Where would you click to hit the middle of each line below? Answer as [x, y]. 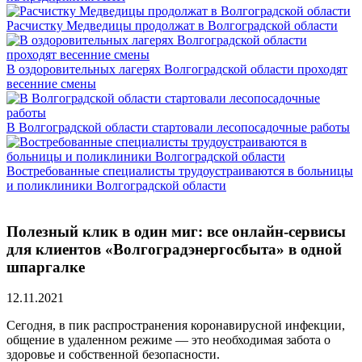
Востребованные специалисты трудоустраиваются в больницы [180, 171]
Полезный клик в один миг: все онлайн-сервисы [176, 231]
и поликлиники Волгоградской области [116, 185]
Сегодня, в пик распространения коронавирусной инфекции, [176, 326]
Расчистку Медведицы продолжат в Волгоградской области [172, 25]
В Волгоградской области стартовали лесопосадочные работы [178, 127]
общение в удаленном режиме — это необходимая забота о [168, 340]
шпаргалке [46, 267]
